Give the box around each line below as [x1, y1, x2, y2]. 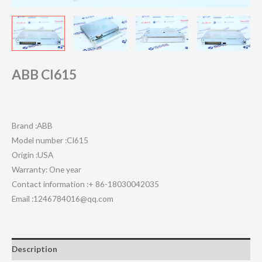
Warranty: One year [12, 164, 81, 174]
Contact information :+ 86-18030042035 [12, 178, 159, 189]
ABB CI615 [12, 66, 77, 83]
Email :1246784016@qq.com [12, 193, 113, 204]
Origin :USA [12, 149, 53, 160]
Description [12, 244, 57, 254]
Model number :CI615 [12, 135, 88, 145]
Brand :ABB [12, 120, 53, 130]
